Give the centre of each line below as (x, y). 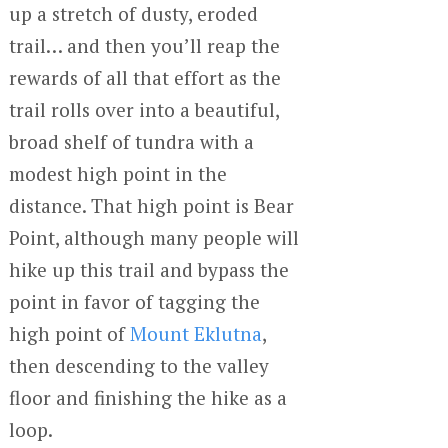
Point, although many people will (153, 238)
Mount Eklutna (195, 334)
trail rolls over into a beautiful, (143, 110)
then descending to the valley (138, 366)
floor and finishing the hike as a (147, 398)
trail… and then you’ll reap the (144, 46)
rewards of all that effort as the (144, 78)
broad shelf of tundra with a (131, 142)
